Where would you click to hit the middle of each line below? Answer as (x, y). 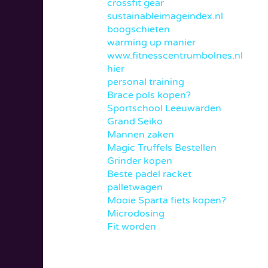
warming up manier (151, 43)
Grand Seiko (135, 122)
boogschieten (138, 30)
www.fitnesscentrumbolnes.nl (175, 56)
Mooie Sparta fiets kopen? (166, 201)
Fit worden (131, 227)
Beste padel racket (149, 174)
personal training (145, 82)
